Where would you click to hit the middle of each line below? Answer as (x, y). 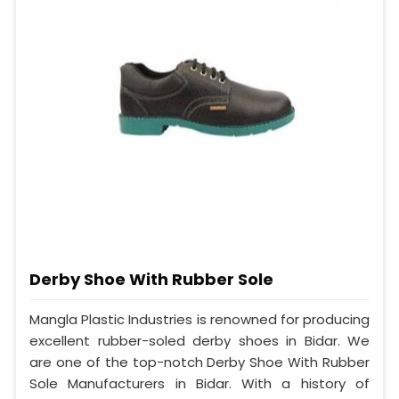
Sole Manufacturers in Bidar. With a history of (199, 384)
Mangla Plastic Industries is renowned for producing (199, 320)
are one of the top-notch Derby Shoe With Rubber (199, 362)
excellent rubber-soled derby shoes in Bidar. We (199, 341)
